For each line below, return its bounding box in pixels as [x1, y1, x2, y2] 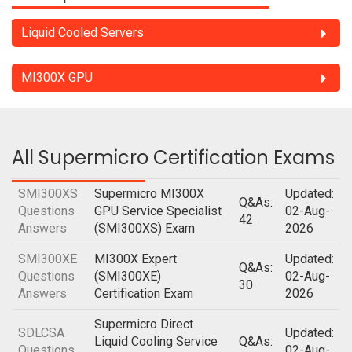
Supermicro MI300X [94, 186, 204, 201]
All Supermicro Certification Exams [12, 145, 335, 170]
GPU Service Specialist [94, 203, 222, 218]
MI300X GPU [21, 70, 93, 85]
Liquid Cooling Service [94, 334, 218, 349]
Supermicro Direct [94, 317, 193, 332]
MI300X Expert [94, 251, 177, 266]
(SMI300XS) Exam [94, 221, 195, 236]
